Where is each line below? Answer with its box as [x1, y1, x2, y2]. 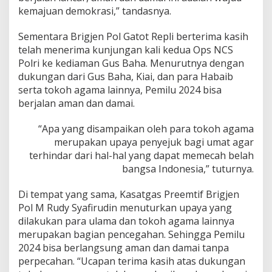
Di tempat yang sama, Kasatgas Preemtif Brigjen [18, 188, 239, 201]
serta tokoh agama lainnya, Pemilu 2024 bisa [18, 83, 222, 97]
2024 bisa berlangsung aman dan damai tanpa [18, 241, 229, 254]
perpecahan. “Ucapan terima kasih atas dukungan [18, 254, 245, 268]
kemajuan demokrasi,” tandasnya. [18, 4, 171, 18]
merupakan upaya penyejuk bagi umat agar [54, 135, 254, 149]
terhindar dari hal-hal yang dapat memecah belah [29, 149, 254, 162]
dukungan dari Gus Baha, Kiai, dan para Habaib [18, 70, 233, 83]
